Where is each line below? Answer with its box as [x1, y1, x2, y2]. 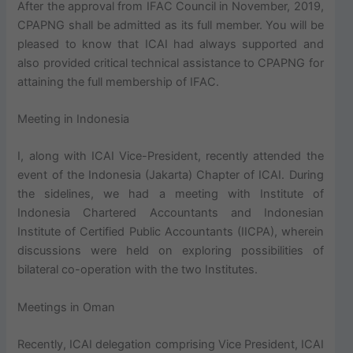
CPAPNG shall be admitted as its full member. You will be [17, 17, 324, 32]
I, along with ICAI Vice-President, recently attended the [17, 149, 324, 164]
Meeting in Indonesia [17, 112, 130, 127]
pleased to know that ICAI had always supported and [17, 36, 324, 51]
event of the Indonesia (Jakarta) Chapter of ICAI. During [17, 168, 324, 183]
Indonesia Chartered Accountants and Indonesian [17, 206, 324, 221]
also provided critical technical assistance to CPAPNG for [17, 55, 324, 70]
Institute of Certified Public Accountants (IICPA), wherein [17, 225, 324, 240]
